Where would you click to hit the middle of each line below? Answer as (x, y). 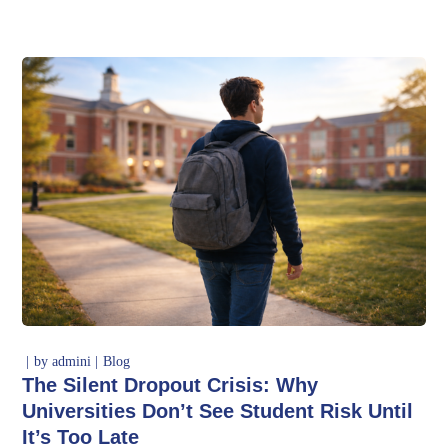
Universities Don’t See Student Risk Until (218, 410)
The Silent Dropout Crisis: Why (170, 384)
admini (72, 361)
